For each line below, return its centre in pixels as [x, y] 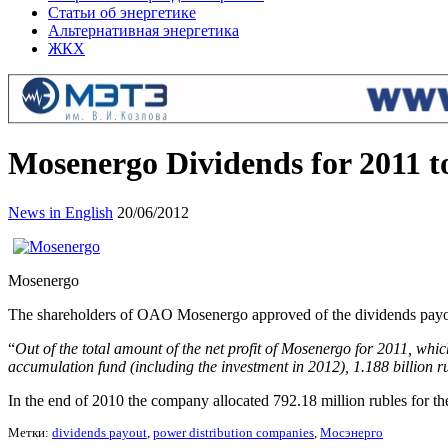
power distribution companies [233, 432]
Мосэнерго [351, 432]
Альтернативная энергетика [143, 30]
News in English [60, 212]
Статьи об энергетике [122, 12]
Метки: [30, 432]
